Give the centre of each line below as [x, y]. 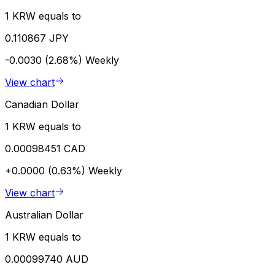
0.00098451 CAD [45, 148]
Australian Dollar [44, 215]
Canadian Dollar [42, 104]
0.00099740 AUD [47, 259]
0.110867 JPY [37, 38]
